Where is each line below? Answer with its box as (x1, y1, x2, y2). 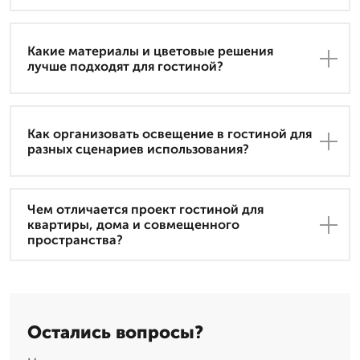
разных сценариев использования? (27, 141, 249, 157)
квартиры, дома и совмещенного (27, 217, 239, 233)
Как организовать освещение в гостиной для (27, 125, 312, 141)
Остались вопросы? (27, 321, 203, 344)
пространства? (27, 232, 123, 248)
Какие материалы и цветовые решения (27, 43, 273, 59)
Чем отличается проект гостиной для (27, 202, 264, 218)
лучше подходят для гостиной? (27, 58, 223, 74)
